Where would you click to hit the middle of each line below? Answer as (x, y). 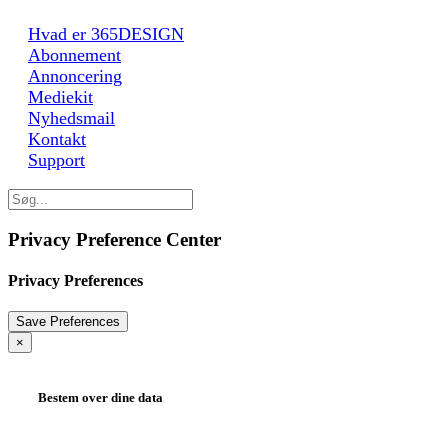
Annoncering (75, 75)
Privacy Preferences (75, 280)
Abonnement (74, 54)
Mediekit (60, 96)
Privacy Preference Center (114, 239)
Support (56, 159)
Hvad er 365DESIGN (106, 33)
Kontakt (57, 138)
